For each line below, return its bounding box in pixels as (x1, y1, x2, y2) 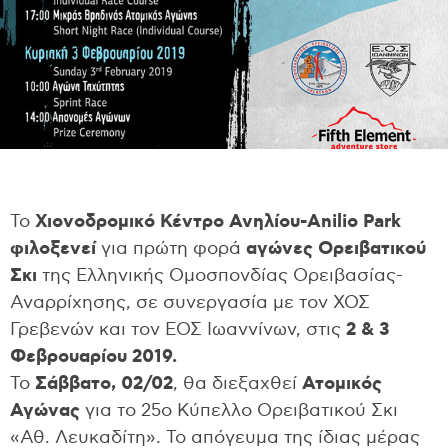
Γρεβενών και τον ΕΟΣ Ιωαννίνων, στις (10, 321, 346, 340)
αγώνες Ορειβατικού (241, 240, 426, 259)
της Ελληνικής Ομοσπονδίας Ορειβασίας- (37, 267, 403, 286)
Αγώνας (10, 402, 80, 421)
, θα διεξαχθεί (173, 375, 302, 394)
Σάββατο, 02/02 (35, 375, 173, 394)
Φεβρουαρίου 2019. (10, 348, 177, 367)
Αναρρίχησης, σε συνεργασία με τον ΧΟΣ (10, 294, 370, 313)
